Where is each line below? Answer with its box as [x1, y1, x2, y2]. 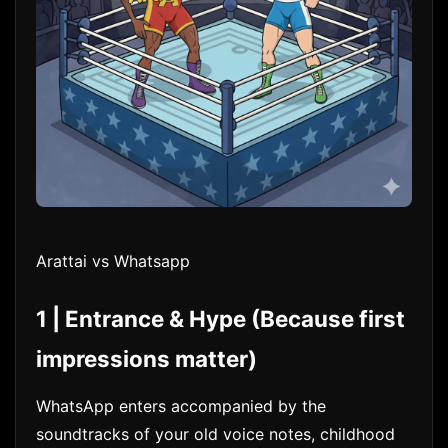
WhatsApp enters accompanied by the [36, 395, 326, 416]
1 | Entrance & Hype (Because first [36, 305, 405, 333]
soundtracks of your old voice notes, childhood [36, 423, 395, 444]
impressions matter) [36, 345, 257, 373]
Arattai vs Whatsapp [36, 251, 190, 272]
